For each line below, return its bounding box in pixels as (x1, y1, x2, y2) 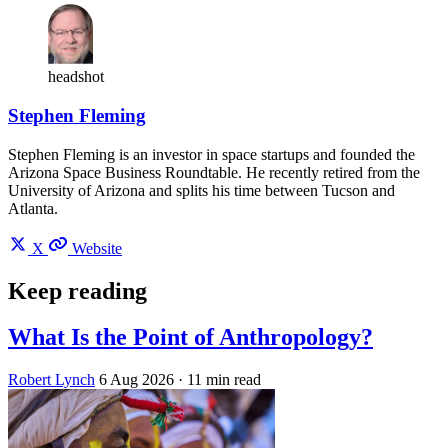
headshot (48, 68, 104, 86)
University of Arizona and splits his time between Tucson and (8, 181, 395, 199)
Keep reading (8, 277, 147, 304)
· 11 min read (178, 371, 261, 389)
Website (72, 239, 122, 257)
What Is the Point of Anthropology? (8, 324, 373, 351)
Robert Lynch (8, 371, 95, 389)
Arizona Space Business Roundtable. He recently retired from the (8, 163, 420, 181)
